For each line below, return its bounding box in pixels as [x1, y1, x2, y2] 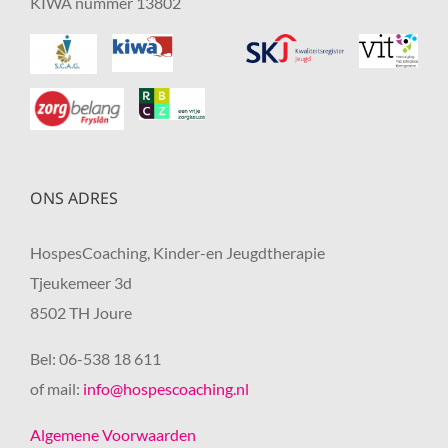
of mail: [30, 379, 83, 399]
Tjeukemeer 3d [30, 273, 132, 293]
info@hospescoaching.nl [83, 379, 249, 399]
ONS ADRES [30, 187, 118, 210]
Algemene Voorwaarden [30, 425, 196, 445]
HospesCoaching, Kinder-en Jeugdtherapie [30, 243, 325, 263]
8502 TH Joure [30, 303, 132, 323]
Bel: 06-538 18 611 [30, 349, 161, 369]
